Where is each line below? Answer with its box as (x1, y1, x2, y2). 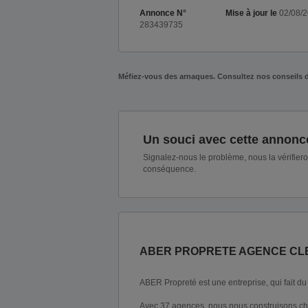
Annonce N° (140, 8, 186, 18)
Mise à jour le (225, 8, 279, 18)
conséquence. (143, 164, 196, 174)
